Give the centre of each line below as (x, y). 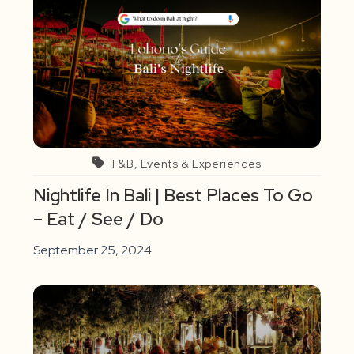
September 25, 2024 (93, 250)
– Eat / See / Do (99, 220)
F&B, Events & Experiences (186, 164)
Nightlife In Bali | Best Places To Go (173, 196)
